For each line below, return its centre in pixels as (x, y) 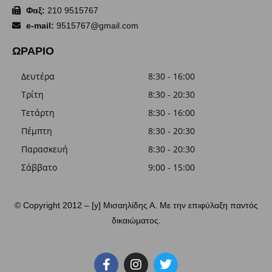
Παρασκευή (45, 149)
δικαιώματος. (136, 220)
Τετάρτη (38, 112)
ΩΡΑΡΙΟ (33, 51)
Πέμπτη (37, 131)
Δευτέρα (38, 76)
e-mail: (40, 25)
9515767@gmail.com (96, 25)
